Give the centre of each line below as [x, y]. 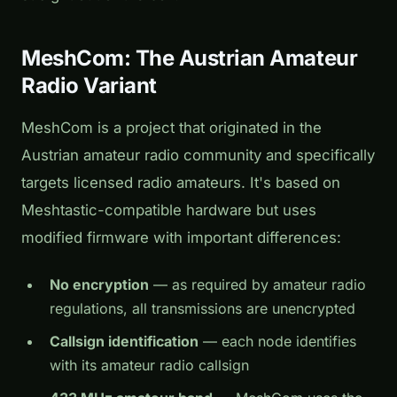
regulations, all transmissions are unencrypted [202, 308]
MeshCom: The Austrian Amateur [190, 58]
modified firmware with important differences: [181, 237]
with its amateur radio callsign [149, 365]
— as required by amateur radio [257, 284]
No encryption [99, 284]
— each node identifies [277, 341]
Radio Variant [89, 85]
